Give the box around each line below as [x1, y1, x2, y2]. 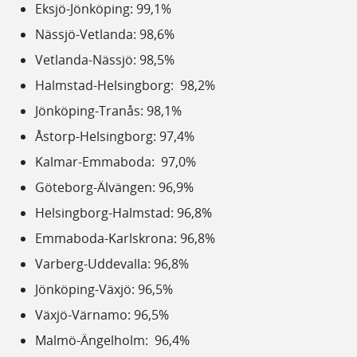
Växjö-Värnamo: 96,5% [35, 305, 169, 324]
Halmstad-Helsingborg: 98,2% [35, 76, 215, 94]
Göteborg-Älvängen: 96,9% [35, 178, 194, 196]
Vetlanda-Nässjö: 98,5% [35, 50, 175, 69]
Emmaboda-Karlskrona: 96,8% [35, 229, 215, 247]
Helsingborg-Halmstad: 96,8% [35, 203, 212, 222]
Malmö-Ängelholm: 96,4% [35, 331, 190, 349]
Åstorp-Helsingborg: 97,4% [35, 127, 194, 145]
